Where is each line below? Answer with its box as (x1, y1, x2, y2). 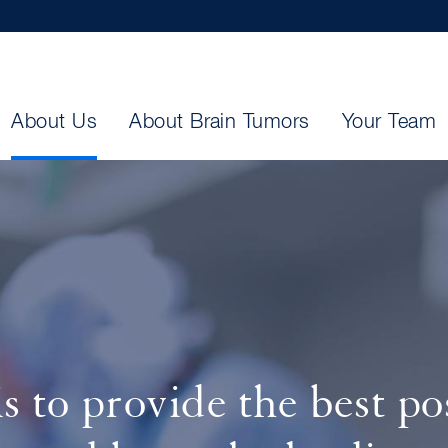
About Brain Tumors (129, 111, 310, 132)
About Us (11, 111, 98, 132)
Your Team (341, 111, 437, 132)
